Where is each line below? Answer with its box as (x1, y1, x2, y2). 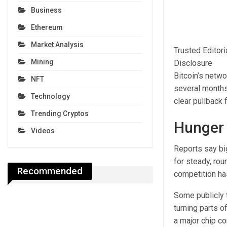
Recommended (17, 165, 83, 177)
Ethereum (31, 23, 63, 31)
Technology (31, 92, 70, 100)
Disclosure (173, 58, 212, 68)
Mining (31, 57, 54, 66)
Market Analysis (31, 40, 84, 49)
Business (31, 6, 62, 14)
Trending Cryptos (31, 109, 89, 118)
